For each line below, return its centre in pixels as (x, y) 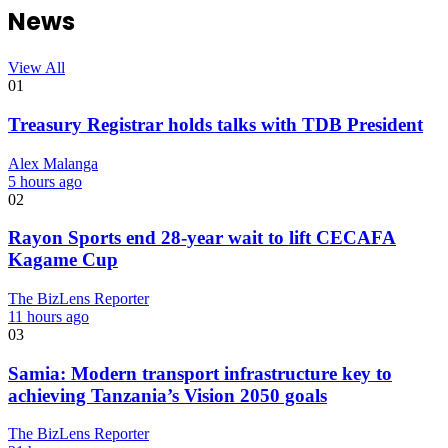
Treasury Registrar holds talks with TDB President (215, 124)
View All (36, 68)
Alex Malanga (53, 163)
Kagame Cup (63, 260)
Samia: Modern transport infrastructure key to (200, 373)
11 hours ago (48, 316)
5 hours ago (45, 181)
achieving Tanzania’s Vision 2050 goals (167, 395)
